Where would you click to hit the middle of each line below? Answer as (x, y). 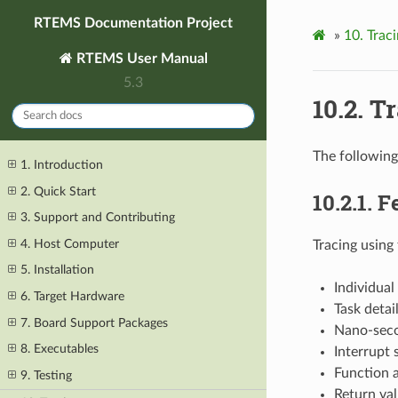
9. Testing (47, 375)
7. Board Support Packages (95, 322)
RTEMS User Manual (140, 58)
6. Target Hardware (73, 297)
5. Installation (58, 270)
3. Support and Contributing (98, 218)
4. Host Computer (70, 243)
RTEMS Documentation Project (133, 23)
